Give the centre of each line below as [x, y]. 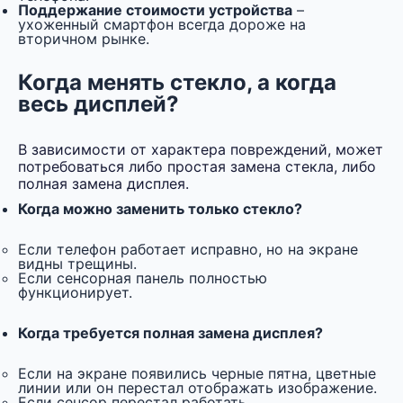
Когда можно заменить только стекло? [160, 209]
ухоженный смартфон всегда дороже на [162, 25]
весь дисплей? [99, 104]
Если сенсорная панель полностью [143, 278]
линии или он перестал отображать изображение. [197, 388]
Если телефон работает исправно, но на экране [188, 250]
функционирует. [75, 293]
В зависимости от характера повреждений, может [201, 150]
